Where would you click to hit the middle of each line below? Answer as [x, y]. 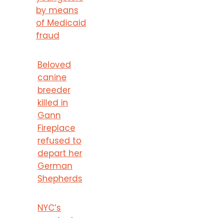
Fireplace [56, 128]
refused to [59, 140]
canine [52, 77]
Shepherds [60, 178]
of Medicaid [61, 23]
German [55, 166]
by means [57, 10]
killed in [53, 102]
